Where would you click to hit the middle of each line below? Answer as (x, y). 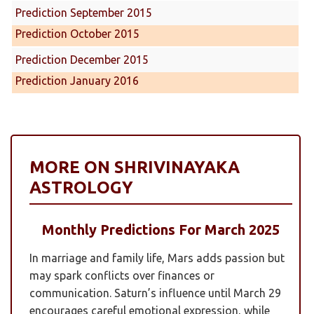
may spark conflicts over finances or (122, 275)
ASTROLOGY (81, 187)
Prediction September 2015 (84, 12)
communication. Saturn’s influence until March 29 (155, 293)
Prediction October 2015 (77, 33)
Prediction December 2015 (82, 59)
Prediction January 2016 (77, 80)
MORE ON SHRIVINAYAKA (135, 167)
